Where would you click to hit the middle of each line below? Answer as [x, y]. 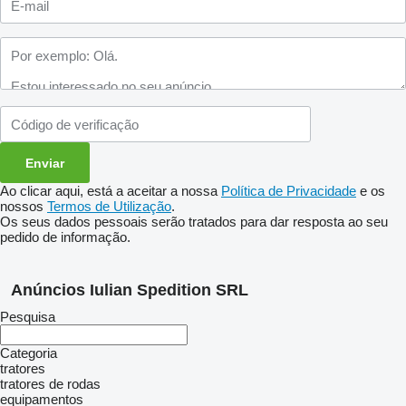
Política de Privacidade [289, 191]
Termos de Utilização [109, 206]
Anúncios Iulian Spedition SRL [130, 290]
